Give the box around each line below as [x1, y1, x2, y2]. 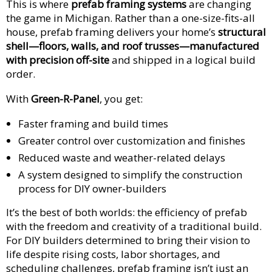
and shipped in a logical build [109, 52, 256, 67]
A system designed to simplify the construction [18, 167, 242, 182]
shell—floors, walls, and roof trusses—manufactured [6, 38, 259, 53]
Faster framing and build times [18, 116, 168, 131]
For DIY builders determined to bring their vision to [6, 233, 250, 247]
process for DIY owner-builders [18, 181, 166, 195]
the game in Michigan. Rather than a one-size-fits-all [6, 10, 255, 25]
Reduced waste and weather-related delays [18, 150, 225, 165]
